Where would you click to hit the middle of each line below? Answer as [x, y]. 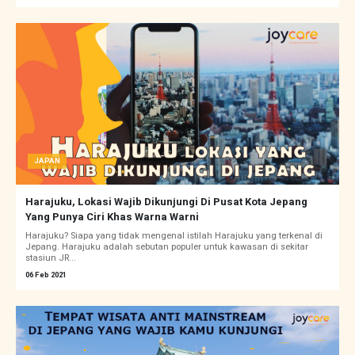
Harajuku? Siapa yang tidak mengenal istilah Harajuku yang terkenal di [174, 236]
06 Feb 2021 [46, 275]
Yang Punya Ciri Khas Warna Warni [112, 217]
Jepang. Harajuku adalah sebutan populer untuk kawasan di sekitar [167, 247]
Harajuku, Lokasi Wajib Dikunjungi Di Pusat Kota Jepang [166, 202]
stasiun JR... [51, 258]
